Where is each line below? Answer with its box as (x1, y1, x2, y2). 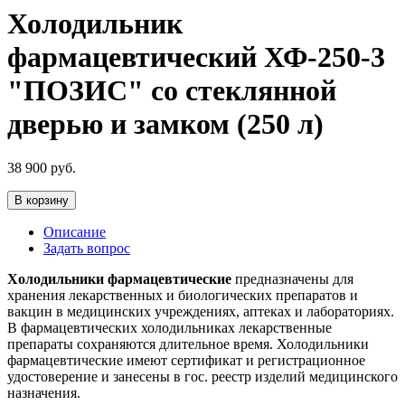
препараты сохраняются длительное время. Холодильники (7, 336, 369, 353)
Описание (43, 224, 106, 240)
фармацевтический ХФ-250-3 (7, 40, 385, 73)
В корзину (14, 193, 69, 208)
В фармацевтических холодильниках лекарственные (7, 320, 332, 336)
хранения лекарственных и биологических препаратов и (7, 287, 358, 304)
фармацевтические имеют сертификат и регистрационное (7, 353, 365, 369)
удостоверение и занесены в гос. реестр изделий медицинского (7, 369, 398, 385)
